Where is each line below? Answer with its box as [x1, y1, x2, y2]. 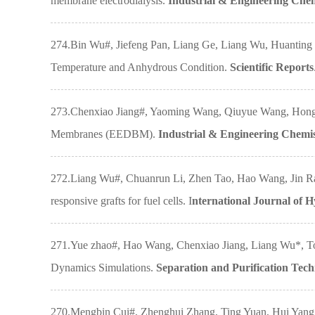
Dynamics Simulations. [51, 262, 156, 274]
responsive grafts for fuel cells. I [51, 195, 192, 207]
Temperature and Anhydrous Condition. [51, 61, 230, 73]
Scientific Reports [230, 61, 314, 73]
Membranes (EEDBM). [51, 128, 158, 140]
